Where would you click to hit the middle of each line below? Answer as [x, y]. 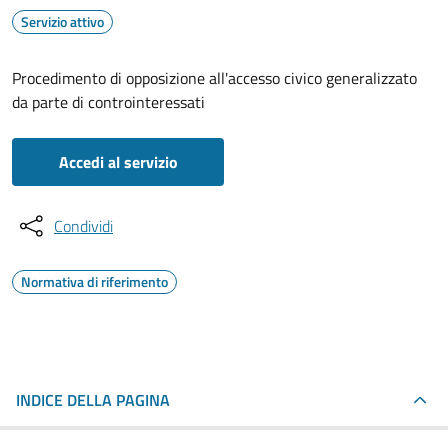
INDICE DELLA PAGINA [93, 400]
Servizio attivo [62, 21]
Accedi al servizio [118, 162]
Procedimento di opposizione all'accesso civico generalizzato [214, 78]
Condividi [83, 226]
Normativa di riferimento [94, 281]
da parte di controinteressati [108, 102]
